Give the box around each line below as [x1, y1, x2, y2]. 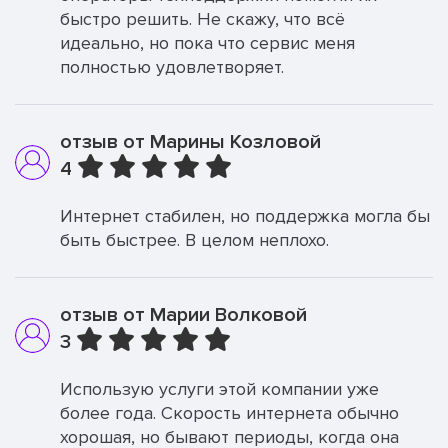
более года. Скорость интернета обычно [60, 402, 399, 424]
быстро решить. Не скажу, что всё [60, 8, 345, 30]
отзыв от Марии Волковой [60, 303, 307, 327]
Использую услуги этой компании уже [60, 378, 379, 400]
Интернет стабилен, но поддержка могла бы [60, 205, 430, 227]
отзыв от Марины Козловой [60, 130, 321, 154]
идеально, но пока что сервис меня [60, 32, 355, 54]
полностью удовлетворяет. [60, 56, 284, 78]
